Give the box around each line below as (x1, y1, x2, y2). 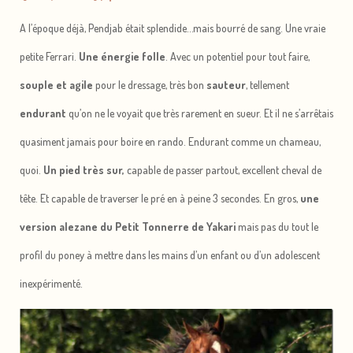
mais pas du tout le (236, 220, 318, 234)
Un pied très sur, (43, 163, 124, 177)
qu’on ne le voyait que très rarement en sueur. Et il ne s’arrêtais (66, 106, 333, 121)
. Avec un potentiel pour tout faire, (165, 50, 310, 64)
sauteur (206, 78, 246, 92)
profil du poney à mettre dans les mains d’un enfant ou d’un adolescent (20, 248, 320, 262)
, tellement (246, 78, 289, 92)
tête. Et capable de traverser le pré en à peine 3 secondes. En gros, (20, 191, 300, 206)
